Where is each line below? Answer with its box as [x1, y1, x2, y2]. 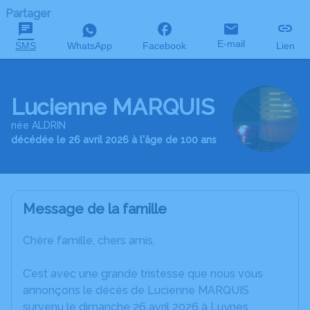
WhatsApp [66, 40, 112, 51]
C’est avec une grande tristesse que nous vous [23, 267, 263, 280]
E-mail [217, 38, 246, 49]
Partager [6, 7, 51, 20]
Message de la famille [23, 201, 167, 217]
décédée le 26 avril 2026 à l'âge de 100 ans [11, 134, 217, 145]
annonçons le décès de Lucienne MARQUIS [23, 284, 249, 297]
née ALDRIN [11, 119, 66, 131]
